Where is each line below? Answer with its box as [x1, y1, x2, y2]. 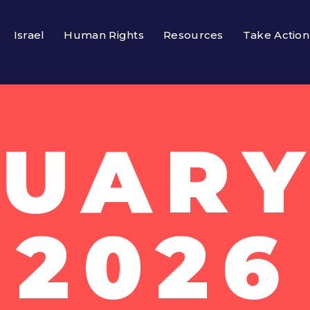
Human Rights [64, 28, 145, 42]
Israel [13, 28, 45, 42]
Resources [163, 28, 224, 42]
